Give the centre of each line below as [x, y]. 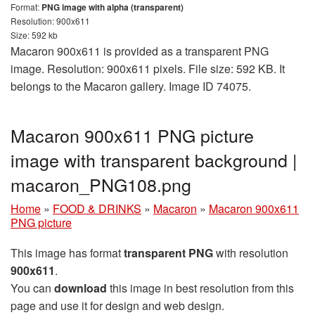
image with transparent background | [154, 160]
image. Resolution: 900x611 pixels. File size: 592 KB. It [148, 69]
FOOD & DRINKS [97, 209]
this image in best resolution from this [200, 288]
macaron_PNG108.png [101, 185]
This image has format [67, 253]
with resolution [251, 253]
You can [32, 288]
